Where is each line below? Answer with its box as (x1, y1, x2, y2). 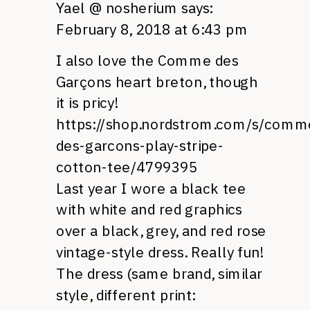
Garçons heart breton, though (56, 72, 258, 91)
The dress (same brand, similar (56, 264, 263, 283)
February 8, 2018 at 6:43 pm (56, 20, 248, 39)
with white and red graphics (56, 200, 242, 219)
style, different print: (56, 285, 196, 304)
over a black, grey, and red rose (56, 221, 266, 241)
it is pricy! (56, 93, 118, 113)
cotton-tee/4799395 (56, 158, 198, 176)
